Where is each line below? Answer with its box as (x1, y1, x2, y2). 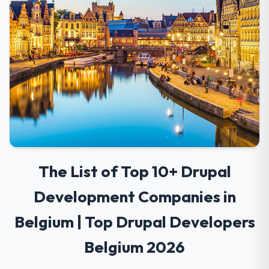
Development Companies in (33, 187, 236, 207)
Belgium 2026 (84, 237, 185, 257)
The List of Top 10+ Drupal (38, 162, 231, 181)
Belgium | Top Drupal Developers (14, 212, 255, 232)
